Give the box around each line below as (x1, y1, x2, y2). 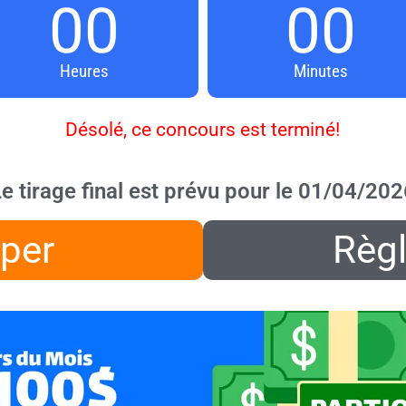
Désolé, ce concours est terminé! (65, 119, 340, 141)
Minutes (294, 61, 349, 82)
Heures (59, 61, 109, 82)
